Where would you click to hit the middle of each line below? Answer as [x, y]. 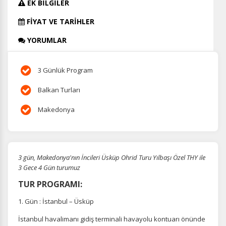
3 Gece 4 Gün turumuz [49, 167]
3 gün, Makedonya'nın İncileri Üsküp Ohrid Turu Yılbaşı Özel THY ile [112, 157]
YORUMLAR [46, 40]
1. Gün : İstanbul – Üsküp [56, 201]
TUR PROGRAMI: [50, 184]
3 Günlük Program [65, 70]
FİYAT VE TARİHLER [60, 21]
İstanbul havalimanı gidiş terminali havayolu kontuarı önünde [112, 219]
